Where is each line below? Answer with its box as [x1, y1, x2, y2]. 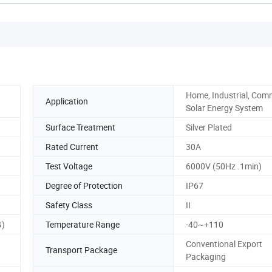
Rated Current [46, 140, 98, 152]
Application [46, 95, 88, 107]
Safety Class [46, 199, 92, 211]
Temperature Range [46, 218, 120, 230]
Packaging [186, 250, 226, 262]
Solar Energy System [186, 101, 263, 114]
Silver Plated [186, 121, 232, 133]
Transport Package [46, 244, 117, 256]
